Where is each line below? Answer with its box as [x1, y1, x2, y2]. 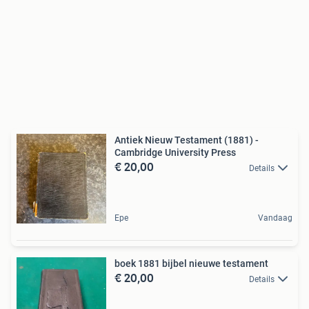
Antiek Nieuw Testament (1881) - [114, 134, 259, 146]
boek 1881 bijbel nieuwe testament [114, 257, 268, 269]
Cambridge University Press [114, 146, 236, 158]
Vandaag [258, 212, 292, 223]
